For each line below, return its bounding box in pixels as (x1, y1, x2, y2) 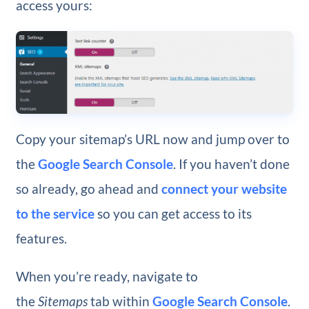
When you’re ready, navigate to (15, 268, 198, 285)
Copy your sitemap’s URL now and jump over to (15, 131, 290, 148)
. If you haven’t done (172, 156, 290, 172)
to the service (15, 206, 94, 222)
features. (15, 230, 67, 247)
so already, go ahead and (15, 181, 161, 197)
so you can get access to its (94, 206, 252, 222)
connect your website (161, 181, 287, 197)
